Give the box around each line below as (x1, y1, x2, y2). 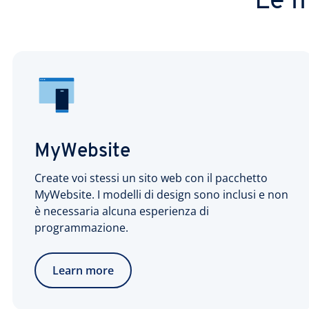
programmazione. (34, 220, 128, 235)
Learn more (52, 263, 114, 278)
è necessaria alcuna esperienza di (34, 203, 209, 219)
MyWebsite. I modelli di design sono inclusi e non (34, 187, 288, 202)
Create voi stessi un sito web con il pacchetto (34, 170, 268, 186)
